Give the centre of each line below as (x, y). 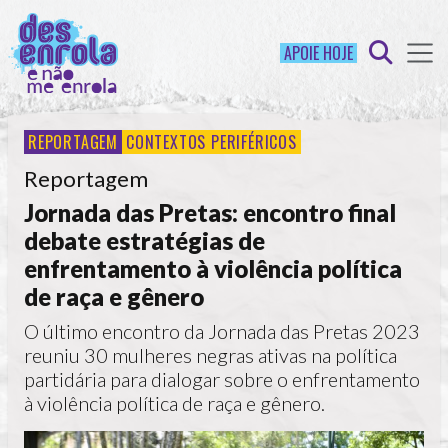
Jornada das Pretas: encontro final (210, 212)
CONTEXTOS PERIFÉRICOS (211, 141)
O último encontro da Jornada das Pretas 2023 (222, 330)
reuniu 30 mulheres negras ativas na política (210, 354)
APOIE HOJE (318, 52)
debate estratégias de (144, 240)
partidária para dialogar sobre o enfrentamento (222, 378)
